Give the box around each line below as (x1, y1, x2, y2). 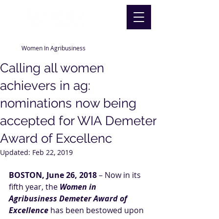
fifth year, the (9, 181, 60, 192)
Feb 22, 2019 (32, 148, 73, 157)
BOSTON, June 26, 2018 (9, 170, 97, 180)
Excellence (9, 205, 48, 216)
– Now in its (97, 170, 143, 180)
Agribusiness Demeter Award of (9, 193, 129, 204)
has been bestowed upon (48, 205, 146, 216)
